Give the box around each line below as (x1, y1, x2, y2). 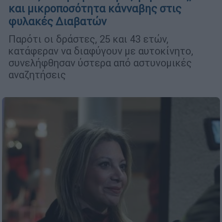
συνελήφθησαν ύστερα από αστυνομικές (8, 56, 192, 69)
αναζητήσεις (8, 68, 66, 81)
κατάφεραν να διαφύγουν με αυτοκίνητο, (8, 45, 193, 57)
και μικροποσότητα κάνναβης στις (8, 2, 181, 16)
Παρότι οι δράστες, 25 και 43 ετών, (8, 33, 168, 46)
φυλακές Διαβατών (8, 15, 107, 29)
